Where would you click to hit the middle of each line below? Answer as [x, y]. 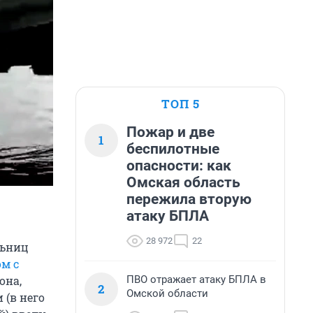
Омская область [183, 182]
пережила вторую [189, 199]
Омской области [167, 293]
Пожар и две [170, 132]
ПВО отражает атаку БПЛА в [196, 279]
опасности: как [179, 166]
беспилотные [173, 149]
